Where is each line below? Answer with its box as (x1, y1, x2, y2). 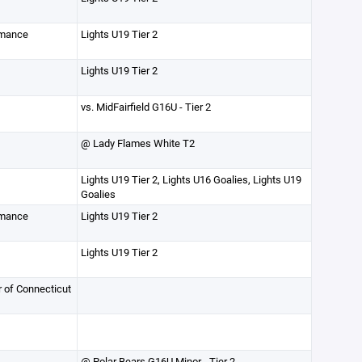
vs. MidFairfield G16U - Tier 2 (80, 99, 211, 114)
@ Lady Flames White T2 (80, 136, 195, 150)
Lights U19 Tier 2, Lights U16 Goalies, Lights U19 (80, 172, 301, 187)
